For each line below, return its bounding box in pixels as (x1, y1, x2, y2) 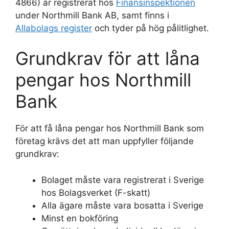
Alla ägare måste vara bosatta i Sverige (41, 200, 203, 211)
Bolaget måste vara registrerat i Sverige (41, 174, 204, 185)
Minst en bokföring (41, 213, 118, 223)
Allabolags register (15, 22, 92, 33)
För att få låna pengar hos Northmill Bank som (15, 123, 204, 133)
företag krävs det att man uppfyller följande (15, 136, 194, 146)
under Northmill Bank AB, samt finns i (15, 10, 169, 20)
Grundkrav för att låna (15, 48, 200, 69)
